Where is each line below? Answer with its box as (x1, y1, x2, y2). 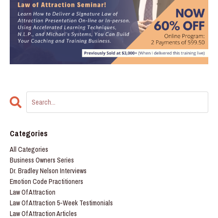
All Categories (10, 145, 48, 154)
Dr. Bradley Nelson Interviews (10, 166, 87, 176)
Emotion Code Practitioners (10, 177, 83, 186)
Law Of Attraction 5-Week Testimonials (10, 199, 113, 208)
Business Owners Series (10, 156, 74, 165)
